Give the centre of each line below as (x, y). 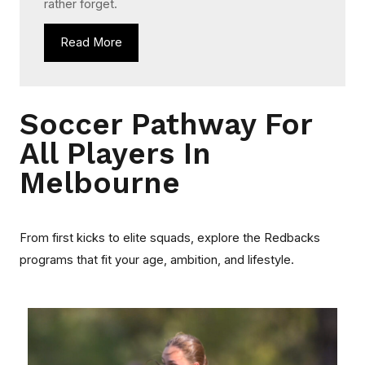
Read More (91, 42)
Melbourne (100, 183)
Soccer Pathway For (166, 124)
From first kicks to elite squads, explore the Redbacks (170, 238)
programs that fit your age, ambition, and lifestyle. (157, 260)
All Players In (115, 154)
